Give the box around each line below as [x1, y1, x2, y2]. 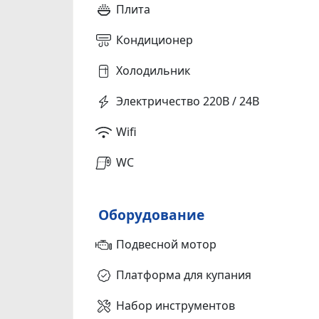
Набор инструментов [116, 297, 235, 313]
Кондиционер [116, 31, 193, 48]
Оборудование [98, 204, 204, 224]
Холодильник [116, 62, 190, 78]
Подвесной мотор [116, 236, 216, 252]
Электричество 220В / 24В [116, 93, 259, 109]
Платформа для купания [116, 266, 251, 283]
